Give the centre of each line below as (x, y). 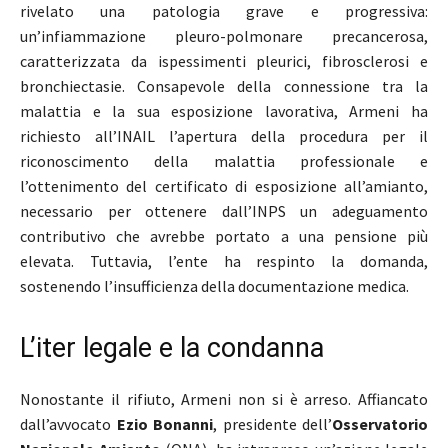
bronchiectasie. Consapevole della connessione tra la (224, 86)
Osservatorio (380, 424)
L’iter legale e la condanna (172, 348)
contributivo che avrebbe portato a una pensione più (224, 236)
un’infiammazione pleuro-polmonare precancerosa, (224, 36)
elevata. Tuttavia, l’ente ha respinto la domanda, (224, 261)
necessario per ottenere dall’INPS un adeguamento (224, 211)
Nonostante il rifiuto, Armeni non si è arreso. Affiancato (224, 399)
